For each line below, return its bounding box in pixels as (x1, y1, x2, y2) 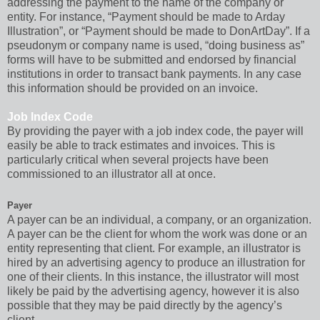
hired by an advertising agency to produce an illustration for (7, 256, 305, 269)
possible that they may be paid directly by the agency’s (7, 299, 282, 311)
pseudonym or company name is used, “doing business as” (7, 39, 304, 51)
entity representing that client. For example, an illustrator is (7, 241, 301, 254)
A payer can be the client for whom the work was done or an (7, 227, 307, 240)
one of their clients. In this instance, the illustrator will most (7, 270, 299, 283)
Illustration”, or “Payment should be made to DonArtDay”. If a (7, 24, 310, 37)
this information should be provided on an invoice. (7, 81, 258, 94)
